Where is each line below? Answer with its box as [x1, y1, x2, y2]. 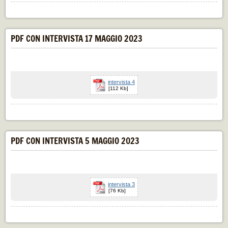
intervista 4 [108, 79, 135, 85]
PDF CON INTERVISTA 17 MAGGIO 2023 [11, 32, 142, 45]
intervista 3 [108, 181, 135, 187]
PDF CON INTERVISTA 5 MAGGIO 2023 [11, 134, 139, 147]
